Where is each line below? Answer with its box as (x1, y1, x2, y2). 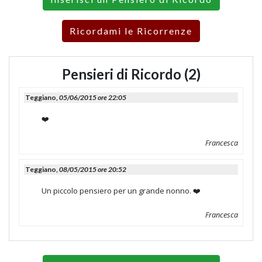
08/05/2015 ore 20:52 (59, 165, 126, 174)
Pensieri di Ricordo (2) (61, 65, 201, 83)
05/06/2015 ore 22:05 (59, 93, 126, 102)
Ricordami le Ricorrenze (70, 25, 192, 37)
